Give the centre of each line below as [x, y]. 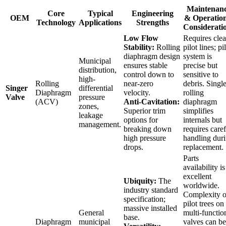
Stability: [139, 47]
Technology [56, 22]
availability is [204, 167]
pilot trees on [204, 203]
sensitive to [201, 74]
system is [197, 56]
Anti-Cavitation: [152, 101]
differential [96, 88]
